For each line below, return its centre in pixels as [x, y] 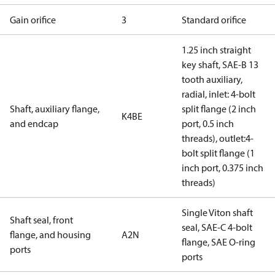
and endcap [34, 123]
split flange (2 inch [219, 109]
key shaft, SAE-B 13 [220, 64]
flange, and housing [50, 234]
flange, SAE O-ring [219, 242]
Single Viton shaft [217, 212]
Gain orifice [33, 20]
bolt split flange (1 [218, 153]
